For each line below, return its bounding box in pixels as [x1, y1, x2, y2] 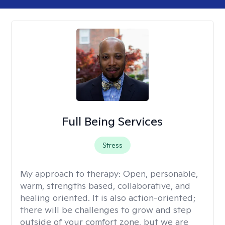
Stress [102, 141, 123, 150]
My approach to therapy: [20, 168, 123, 179]
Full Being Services [62, 114, 163, 129]
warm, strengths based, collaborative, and [20, 180, 190, 191]
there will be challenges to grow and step [20, 204, 191, 215]
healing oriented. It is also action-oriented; [20, 192, 195, 203]
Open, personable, [123, 168, 198, 179]
